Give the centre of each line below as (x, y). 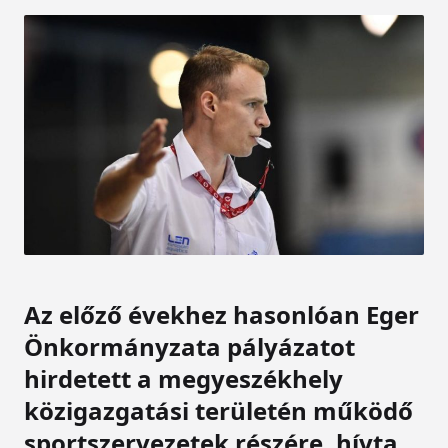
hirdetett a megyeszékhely (183, 379)
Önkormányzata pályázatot (189, 347)
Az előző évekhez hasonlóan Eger (221, 315)
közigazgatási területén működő (218, 411)
